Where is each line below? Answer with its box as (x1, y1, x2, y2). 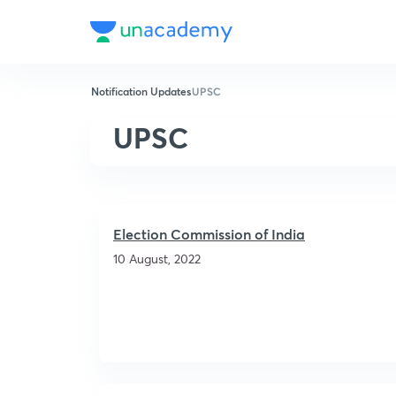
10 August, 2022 (113, 250, 201, 267)
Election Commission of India (113, 225, 305, 243)
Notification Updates (91, 84, 191, 98)
